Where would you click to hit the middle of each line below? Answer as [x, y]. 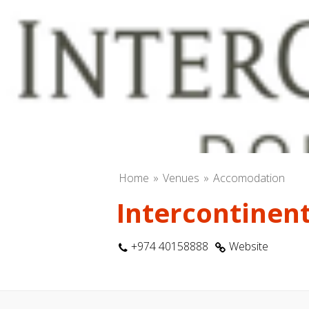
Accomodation [249, 178]
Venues [181, 178]
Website [249, 246]
